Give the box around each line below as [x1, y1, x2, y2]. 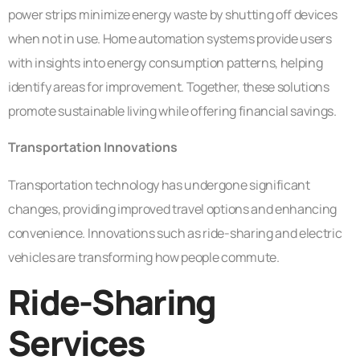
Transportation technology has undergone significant [8, 176, 310, 194]
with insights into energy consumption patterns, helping [8, 53, 323, 72]
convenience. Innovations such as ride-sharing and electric [8, 224, 342, 243]
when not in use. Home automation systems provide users [8, 29, 332, 47]
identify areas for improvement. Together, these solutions [8, 77, 329, 96]
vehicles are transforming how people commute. [8, 248, 280, 267]
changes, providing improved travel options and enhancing [8, 200, 337, 219]
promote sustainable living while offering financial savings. [8, 101, 337, 120]
